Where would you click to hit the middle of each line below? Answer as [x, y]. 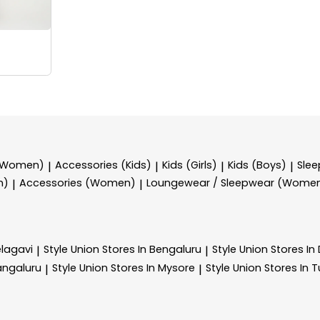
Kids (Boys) [257, 165]
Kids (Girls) [190, 165]
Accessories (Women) [77, 183]
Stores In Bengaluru [152, 249]
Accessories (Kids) [103, 165]
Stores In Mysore [153, 267]
